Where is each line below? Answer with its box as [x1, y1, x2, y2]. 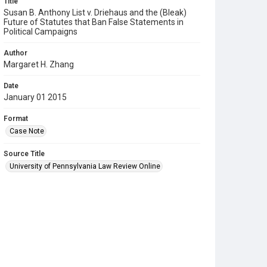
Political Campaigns [4, 27, 77, 36]
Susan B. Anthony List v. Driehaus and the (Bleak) [4, 8, 187, 17]
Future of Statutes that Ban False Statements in [4, 17, 184, 27]
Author [4, 49, 27, 57]
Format [4, 114, 28, 123]
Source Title [4, 150, 45, 158]
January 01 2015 [4, 92, 67, 102]
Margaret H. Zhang [4, 60, 74, 69]
